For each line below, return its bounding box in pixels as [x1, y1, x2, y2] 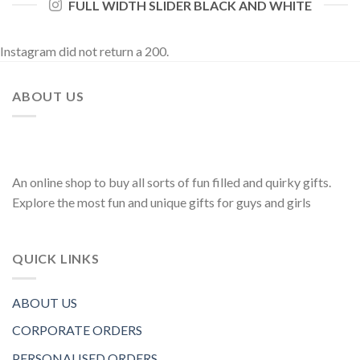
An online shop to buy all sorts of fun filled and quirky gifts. [12, 174, 331, 190]
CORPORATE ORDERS [12, 322, 142, 338]
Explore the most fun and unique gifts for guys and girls [12, 194, 311, 211]
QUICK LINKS [12, 251, 100, 267]
